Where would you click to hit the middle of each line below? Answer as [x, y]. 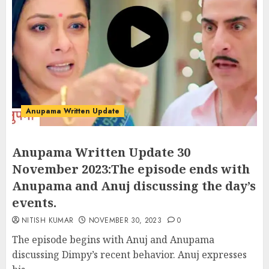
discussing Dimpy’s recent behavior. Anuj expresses [129, 255]
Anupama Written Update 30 [101, 152]
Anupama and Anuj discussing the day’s [134, 186]
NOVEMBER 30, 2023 [125, 220]
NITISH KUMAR [48, 220]
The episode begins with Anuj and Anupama [113, 240]
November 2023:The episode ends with [131, 169]
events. [34, 203]
